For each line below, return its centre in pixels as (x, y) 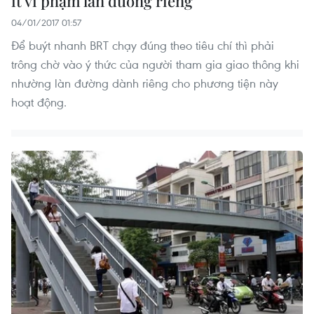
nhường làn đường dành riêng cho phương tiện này (145, 83)
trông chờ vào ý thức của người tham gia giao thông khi (155, 64)
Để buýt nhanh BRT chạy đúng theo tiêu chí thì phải (143, 46)
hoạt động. (39, 102)
